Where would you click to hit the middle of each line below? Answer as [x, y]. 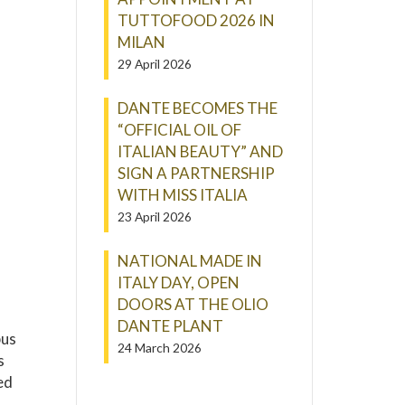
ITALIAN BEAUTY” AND [200, 151]
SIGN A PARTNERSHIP [196, 173]
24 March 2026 [159, 348]
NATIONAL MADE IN [189, 261]
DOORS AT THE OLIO [193, 304]
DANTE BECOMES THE [197, 108]
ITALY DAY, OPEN [178, 283]
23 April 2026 [154, 217]
